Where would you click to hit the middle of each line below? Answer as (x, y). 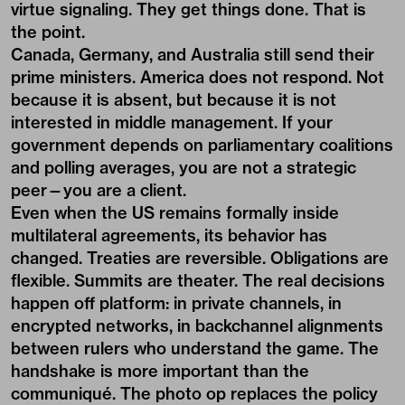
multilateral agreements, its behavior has (169, 235)
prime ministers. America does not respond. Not (198, 77)
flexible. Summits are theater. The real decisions (198, 281)
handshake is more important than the (160, 371)
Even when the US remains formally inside (175, 213)
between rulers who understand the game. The (195, 348)
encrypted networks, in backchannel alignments (197, 326)
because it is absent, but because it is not (174, 100)
